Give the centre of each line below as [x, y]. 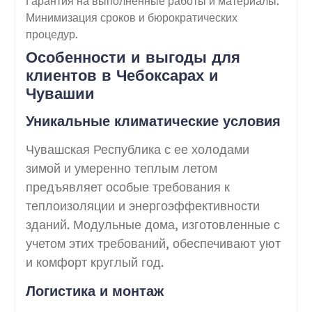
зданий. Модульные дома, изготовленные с [153, 224]
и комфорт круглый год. [94, 262]
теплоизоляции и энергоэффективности [142, 205]
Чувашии [60, 93]
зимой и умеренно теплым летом [121, 168]
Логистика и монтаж [94, 290]
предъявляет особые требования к [127, 187]
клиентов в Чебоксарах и [122, 75]
